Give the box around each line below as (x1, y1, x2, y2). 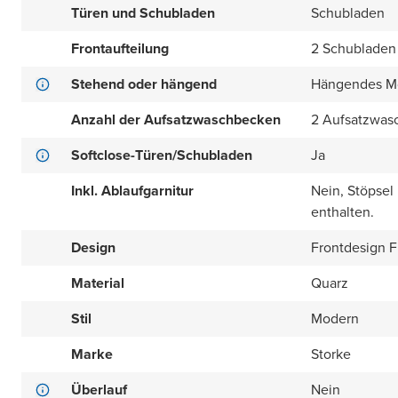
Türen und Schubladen (71, 3, 215, 23)
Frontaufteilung (71, 38, 169, 59)
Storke (311, 344, 351, 364)
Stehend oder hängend (71, 74, 217, 94)
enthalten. (311, 202, 374, 222)
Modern (311, 308, 359, 329)
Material (71, 273, 124, 293)
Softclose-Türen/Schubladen (71, 145, 252, 165)
